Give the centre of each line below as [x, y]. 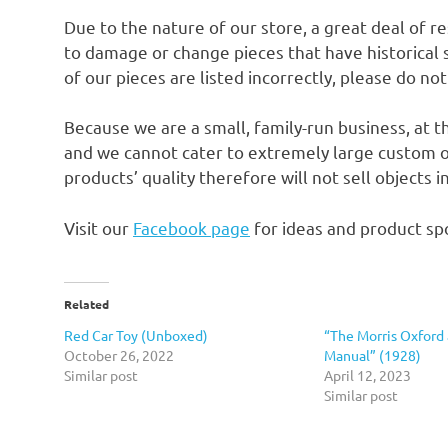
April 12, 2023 [367, 375]
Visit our [98, 227]
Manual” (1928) [372, 355]
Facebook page [191, 227]
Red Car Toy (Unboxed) [136, 335]
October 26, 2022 [119, 355]
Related [86, 304]
